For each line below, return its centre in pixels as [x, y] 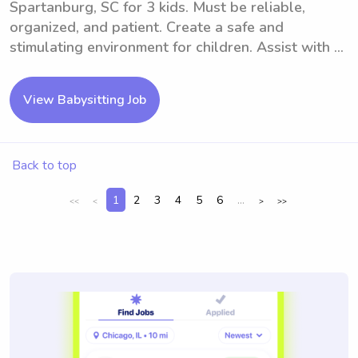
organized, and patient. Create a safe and [147, 27]
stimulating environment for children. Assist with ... [177, 47]
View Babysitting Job [85, 100]
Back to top [44, 165]
